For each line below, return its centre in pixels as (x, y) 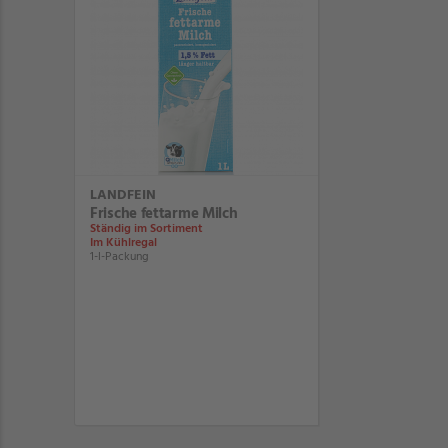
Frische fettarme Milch (164, 214)
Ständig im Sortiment (146, 229)
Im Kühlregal (123, 243)
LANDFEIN (123, 195)
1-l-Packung (119, 257)
